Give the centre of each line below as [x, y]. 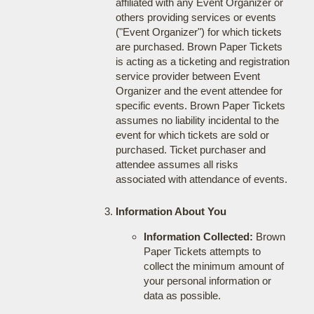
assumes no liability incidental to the [197, 120]
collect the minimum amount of [213, 266]
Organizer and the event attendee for [199, 91]
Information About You [171, 211]
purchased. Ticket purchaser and [190, 150]
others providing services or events [196, 17]
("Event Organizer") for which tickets [198, 32]
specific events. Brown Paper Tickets [200, 105]
